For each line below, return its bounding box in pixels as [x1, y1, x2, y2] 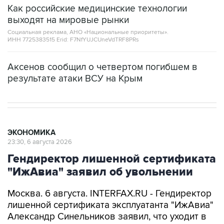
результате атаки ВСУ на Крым [7, 72, 142, 84]
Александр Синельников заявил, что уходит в [7, 210, 206, 222]
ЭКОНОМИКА [7, 127, 55, 137]
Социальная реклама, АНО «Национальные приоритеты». [7, 28, 168, 36]
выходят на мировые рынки [7, 14, 129, 26]
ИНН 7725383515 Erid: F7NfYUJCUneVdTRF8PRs [7, 35, 139, 43]
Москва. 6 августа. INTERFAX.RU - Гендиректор [7, 187, 211, 199]
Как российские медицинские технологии [7, 2, 187, 14]
